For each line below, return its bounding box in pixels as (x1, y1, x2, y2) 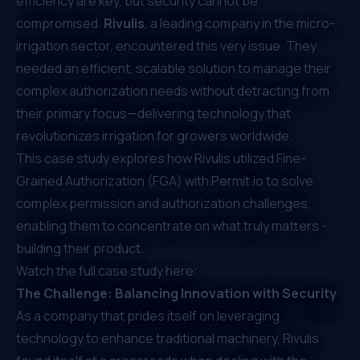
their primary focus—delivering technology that (16, 104, 291, 122)
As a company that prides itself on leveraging (16, 306, 280, 325)
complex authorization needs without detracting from (16, 81, 329, 100)
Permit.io (211, 171, 264, 190)
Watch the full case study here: (16, 261, 198, 280)
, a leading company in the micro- (145, 14, 335, 32)
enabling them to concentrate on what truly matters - (16, 216, 327, 235)
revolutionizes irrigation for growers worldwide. (16, 126, 292, 145)
